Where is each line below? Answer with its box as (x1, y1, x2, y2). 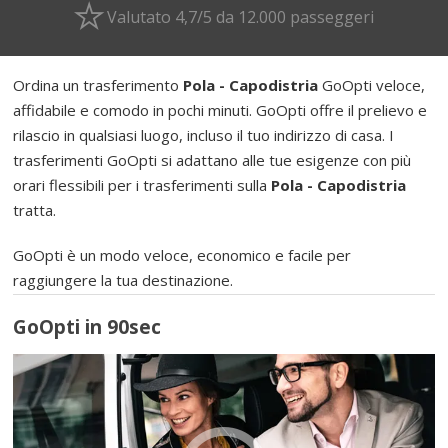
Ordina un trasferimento (13, 74, 184, 95)
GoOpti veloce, (318, 74, 426, 95)
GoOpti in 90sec (13, 314, 162, 341)
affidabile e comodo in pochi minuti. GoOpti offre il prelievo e (13, 99, 428, 120)
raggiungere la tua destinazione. (13, 269, 234, 290)
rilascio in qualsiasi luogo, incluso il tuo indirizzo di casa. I (13, 124, 395, 145)
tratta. (13, 199, 57, 220)
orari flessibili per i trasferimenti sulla (13, 174, 272, 195)
